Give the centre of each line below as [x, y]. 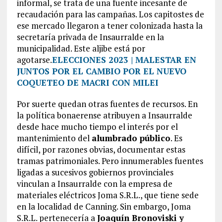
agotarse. [34, 59]
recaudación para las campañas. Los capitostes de [110, 14]
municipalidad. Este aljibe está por [81, 48]
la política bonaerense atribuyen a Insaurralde [104, 115]
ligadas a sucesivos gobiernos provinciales [95, 172]
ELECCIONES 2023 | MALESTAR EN [124, 59]
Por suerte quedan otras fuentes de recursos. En [107, 104]
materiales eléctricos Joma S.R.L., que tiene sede [108, 195]
